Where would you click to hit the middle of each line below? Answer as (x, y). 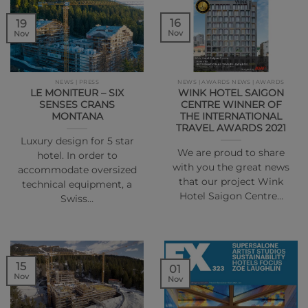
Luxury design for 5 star (77, 141)
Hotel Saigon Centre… (231, 196)
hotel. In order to (77, 155)
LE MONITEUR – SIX (77, 92)
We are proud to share (231, 152)
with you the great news (231, 167)
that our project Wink (231, 181)
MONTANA (77, 116)
